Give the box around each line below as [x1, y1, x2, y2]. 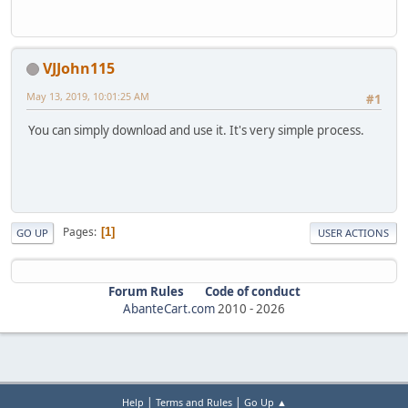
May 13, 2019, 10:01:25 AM [26, 88, 149, 103]
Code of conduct [204, 282, 301, 300]
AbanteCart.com [123, 300, 215, 317]
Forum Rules [107, 282, 184, 300]
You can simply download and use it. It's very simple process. [28, 121, 364, 138]
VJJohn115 [43, 57, 115, 78]
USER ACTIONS [318, 225, 389, 240]
